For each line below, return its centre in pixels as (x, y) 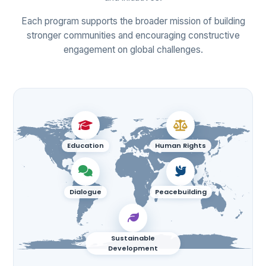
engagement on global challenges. (133, 50)
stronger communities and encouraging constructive (133, 35)
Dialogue (85, 191)
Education (85, 146)
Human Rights (180, 146)
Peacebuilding (180, 191)
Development (133, 248)
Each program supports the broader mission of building (133, 21)
